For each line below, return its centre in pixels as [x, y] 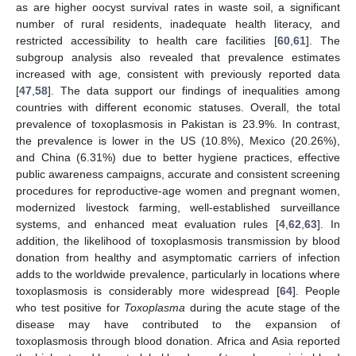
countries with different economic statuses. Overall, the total [178, 107]
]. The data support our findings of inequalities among [194, 90]
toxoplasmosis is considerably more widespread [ [148, 290]
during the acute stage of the [263, 307]
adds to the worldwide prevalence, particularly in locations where [178, 274]
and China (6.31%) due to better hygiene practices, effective [178, 157]
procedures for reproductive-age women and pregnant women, [178, 190]
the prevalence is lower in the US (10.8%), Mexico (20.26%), [178, 140]
